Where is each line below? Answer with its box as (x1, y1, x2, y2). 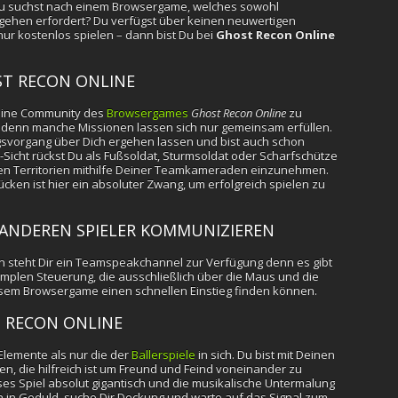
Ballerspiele (131, 346, 195, 362)
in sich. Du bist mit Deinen (195, 346, 335, 362)
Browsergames (107, 105, 188, 121)
